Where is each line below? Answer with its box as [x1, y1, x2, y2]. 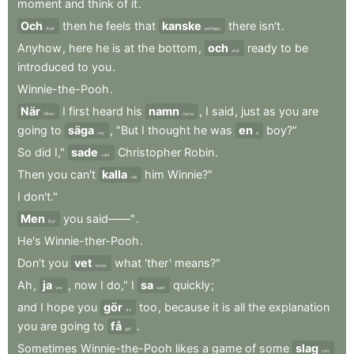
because [164, 300, 209, 314]
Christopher [118, 145, 181, 159]
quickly [173, 278, 210, 292]
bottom [158, 41, 198, 55]
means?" [175, 256, 220, 269]
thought [148, 123, 190, 137]
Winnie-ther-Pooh [44, 234, 139, 247]
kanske [162, 19, 201, 32]
